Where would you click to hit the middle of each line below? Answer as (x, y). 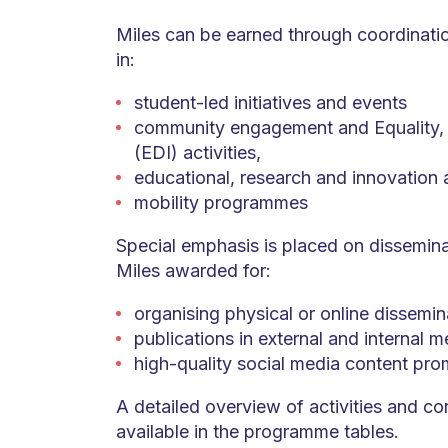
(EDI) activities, (197, 153)
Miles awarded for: (193, 271)
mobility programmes (220, 203)
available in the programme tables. (257, 432)
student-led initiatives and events (270, 103)
